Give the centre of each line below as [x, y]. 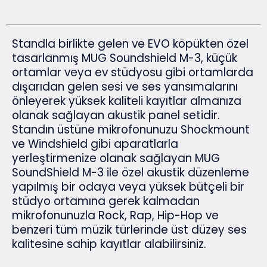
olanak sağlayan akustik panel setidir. [116, 116]
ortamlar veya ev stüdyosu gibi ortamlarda [133, 73]
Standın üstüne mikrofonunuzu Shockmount [131, 130]
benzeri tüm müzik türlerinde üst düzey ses [129, 230]
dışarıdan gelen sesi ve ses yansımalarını [125, 87]
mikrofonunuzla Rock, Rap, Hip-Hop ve [115, 216]
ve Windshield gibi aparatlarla [95, 144]
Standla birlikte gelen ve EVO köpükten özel [130, 44]
